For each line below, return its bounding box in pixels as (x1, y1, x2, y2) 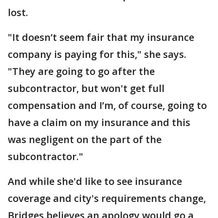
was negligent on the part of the (8, 133, 162, 146)
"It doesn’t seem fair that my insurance (8, 31, 194, 44)
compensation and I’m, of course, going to (8, 99, 207, 112)
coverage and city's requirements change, (8, 192, 206, 205)
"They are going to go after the (8, 65, 155, 78)
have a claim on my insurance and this (8, 116, 190, 129)
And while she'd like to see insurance (8, 175, 182, 188)
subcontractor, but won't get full (8, 82, 164, 95)
